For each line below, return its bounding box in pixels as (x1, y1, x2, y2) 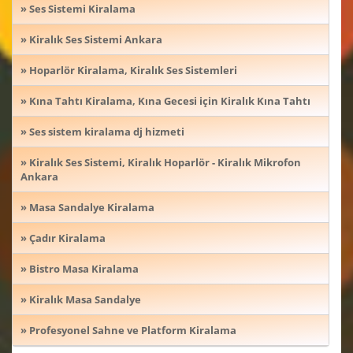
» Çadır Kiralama (20, 231, 106, 246)
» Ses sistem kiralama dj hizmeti (20, 124, 184, 139)
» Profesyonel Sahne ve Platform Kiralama (20, 323, 236, 338)
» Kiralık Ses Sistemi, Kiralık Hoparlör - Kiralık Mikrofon (20, 155, 301, 170)
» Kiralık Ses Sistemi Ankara (20, 32, 162, 47)
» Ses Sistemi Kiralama (20, 2, 136, 17)
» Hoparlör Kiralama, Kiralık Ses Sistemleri (20, 63, 237, 78)
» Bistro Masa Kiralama (20, 262, 139, 277)
